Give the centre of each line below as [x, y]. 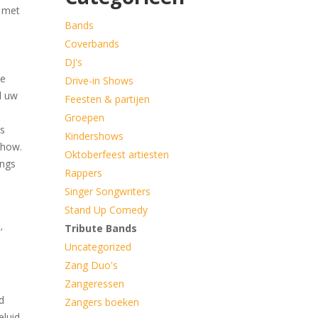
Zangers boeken [102, 302]
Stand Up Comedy [106, 209]
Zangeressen [94, 283]
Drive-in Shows [99, 80]
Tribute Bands [100, 228]
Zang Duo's [91, 265]
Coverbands [92, 43]
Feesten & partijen [107, 99]
